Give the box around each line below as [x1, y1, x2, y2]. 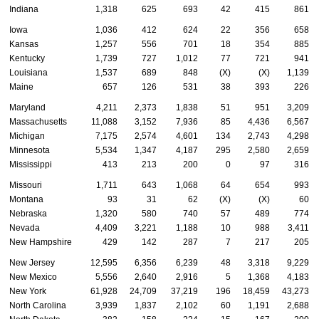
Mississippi [9, 159, 52, 170]
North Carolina [9, 300, 66, 311]
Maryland [9, 103, 46, 113]
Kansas [9, 39, 38, 50]
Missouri [9, 180, 42, 191]
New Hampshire [9, 237, 72, 248]
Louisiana [9, 68, 48, 78]
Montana [9, 194, 43, 205]
